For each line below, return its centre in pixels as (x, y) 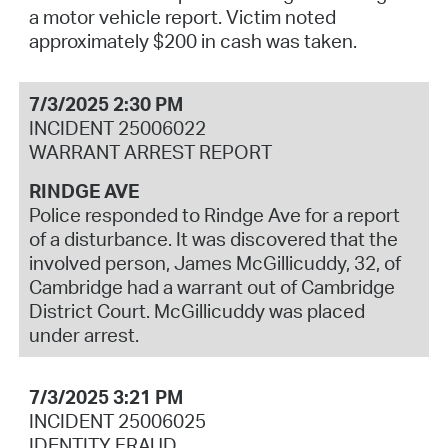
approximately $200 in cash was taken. (192, 40)
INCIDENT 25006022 (117, 127)
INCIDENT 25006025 (117, 421)
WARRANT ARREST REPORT (150, 151)
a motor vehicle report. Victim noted (182, 16)
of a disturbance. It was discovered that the (213, 238)
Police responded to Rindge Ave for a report (214, 214)
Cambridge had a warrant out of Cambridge (211, 286)
